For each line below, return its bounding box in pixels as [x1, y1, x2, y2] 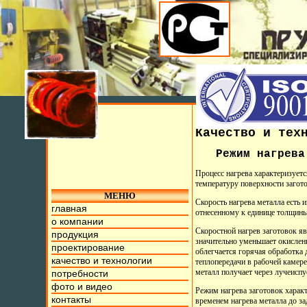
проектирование [51, 242, 125, 253]
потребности [51, 268, 109, 279]
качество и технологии [51, 255, 153, 266]
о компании [51, 216, 104, 227]
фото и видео [51, 281, 113, 292]
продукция [51, 229, 99, 240]
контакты [51, 294, 92, 305]
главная [51, 203, 88, 214]
